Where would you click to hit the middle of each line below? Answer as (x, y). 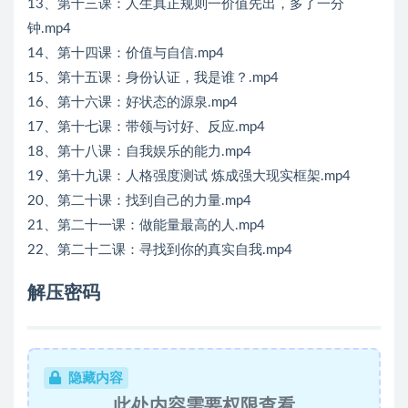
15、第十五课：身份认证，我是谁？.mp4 (153, 78)
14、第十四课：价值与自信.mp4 (126, 54)
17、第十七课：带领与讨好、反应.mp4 (146, 127)
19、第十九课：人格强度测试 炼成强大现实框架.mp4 (189, 177)
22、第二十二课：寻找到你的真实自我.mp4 (160, 250)
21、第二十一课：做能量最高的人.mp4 (146, 226)
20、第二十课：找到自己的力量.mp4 (139, 201)
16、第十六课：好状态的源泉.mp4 (133, 103)
